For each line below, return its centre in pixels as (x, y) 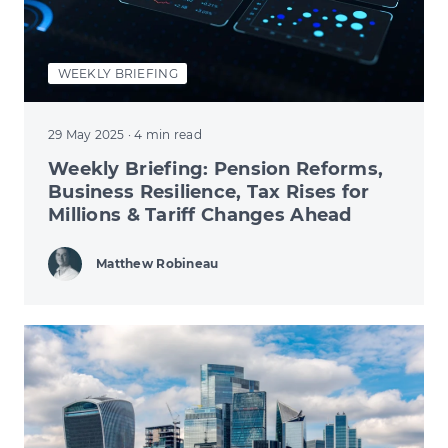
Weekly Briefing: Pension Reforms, (216, 168)
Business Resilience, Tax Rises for (209, 191)
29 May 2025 (88, 134)
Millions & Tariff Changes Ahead (200, 214)
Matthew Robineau (157, 263)
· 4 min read (164, 134)
